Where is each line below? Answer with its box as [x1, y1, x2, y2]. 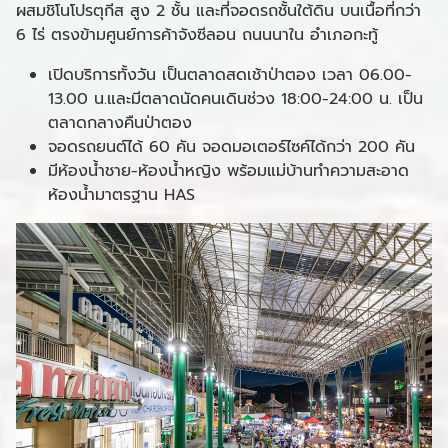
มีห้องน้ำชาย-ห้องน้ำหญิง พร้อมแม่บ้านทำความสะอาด [48, 158, 409, 183]
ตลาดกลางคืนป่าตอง [48, 110, 192, 135]
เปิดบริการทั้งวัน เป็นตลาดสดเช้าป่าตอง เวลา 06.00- [48, 62, 412, 87]
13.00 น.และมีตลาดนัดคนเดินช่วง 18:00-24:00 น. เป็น [48, 86, 423, 111]
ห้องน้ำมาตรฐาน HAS [48, 182, 195, 207]
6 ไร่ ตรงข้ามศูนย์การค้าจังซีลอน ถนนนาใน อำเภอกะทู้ [16, 22, 378, 47]
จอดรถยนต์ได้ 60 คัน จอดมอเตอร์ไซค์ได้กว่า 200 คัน [48, 134, 415, 159]
